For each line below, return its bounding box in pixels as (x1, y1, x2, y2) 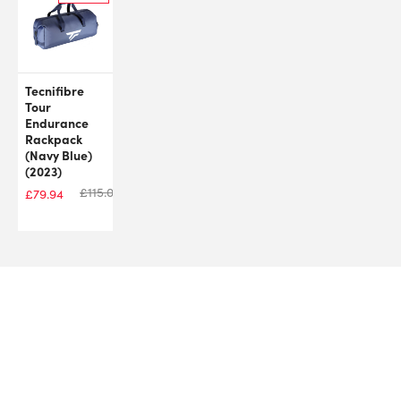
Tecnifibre (25, 81, 84, 99)
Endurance (25, 113, 89, 132)
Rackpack (25, 129, 82, 148)
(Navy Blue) (25, 145, 92, 164)
